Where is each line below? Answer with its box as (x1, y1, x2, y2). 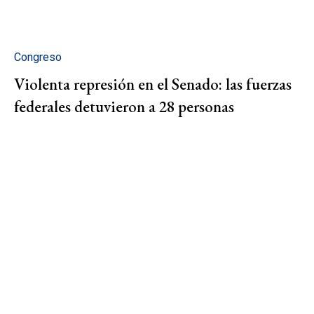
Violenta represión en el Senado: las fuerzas (14, 74, 292, 95)
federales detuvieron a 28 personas (14, 96, 234, 118)
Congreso (14, 50, 62, 64)
